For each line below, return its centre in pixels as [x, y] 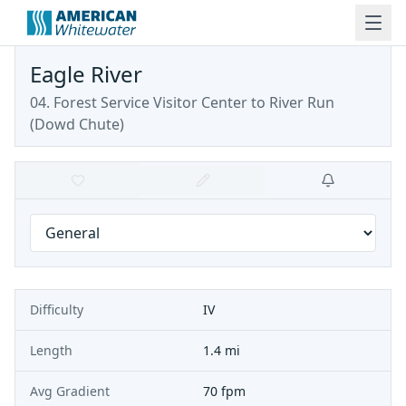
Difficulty [57, 309]
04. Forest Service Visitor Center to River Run [182, 102]
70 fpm [224, 391]
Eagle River [86, 74]
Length [51, 350]
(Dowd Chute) [77, 124]
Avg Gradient [70, 391]
